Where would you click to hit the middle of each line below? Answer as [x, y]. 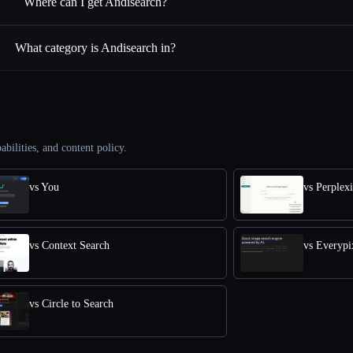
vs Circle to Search [71, 304]
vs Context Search [69, 246]
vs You [44, 188]
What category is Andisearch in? [95, 48]
